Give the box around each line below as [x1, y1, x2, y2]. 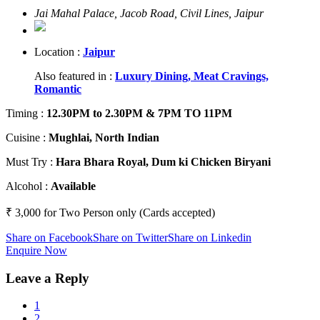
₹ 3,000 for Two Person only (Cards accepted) [6, 206, 215, 219]
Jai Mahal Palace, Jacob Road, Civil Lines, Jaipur [34, 6, 264, 19]
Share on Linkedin [168, 231, 251, 244]
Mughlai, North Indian [49, 131, 159, 144]
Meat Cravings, [194, 69, 269, 82]
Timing [6, 106, 41, 119]
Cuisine [6, 131, 43, 144]
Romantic [34, 82, 81, 95]
